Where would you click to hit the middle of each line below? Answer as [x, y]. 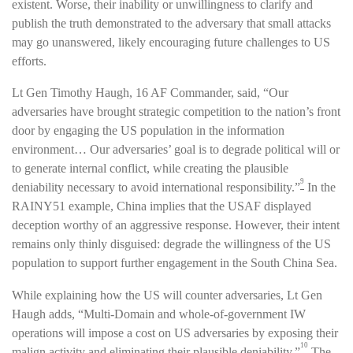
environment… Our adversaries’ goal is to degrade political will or [176, 150]
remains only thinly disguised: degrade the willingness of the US [171, 244]
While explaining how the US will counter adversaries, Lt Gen [167, 295]
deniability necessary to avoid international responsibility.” [156, 188]
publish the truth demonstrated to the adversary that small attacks [171, 24]
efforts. [29, 61]
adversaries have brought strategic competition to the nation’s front [176, 112]
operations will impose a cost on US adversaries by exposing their [175, 333]
